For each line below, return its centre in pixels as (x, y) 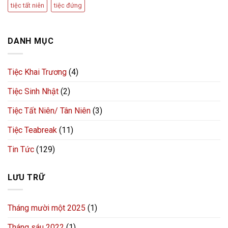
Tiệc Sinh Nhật (33, 91)
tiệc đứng (68, 6)
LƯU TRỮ (26, 177)
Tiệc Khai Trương (37, 72)
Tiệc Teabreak (32, 130)
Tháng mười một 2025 (47, 208)
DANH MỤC (31, 41)
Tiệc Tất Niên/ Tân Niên (49, 110)
